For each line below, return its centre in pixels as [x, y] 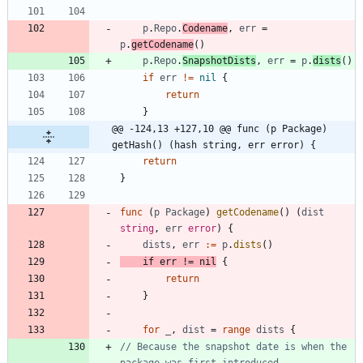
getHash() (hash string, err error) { [214, 145]
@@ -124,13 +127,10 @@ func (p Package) [220, 128]
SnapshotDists [219, 60]
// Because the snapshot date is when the [233, 346]
